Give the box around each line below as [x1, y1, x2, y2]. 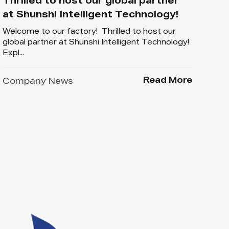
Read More [143, 77, 192, 85]
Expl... [2, 50, 24, 57]
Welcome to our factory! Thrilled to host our [2, 28, 176, 36]
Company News [2, 78, 73, 86]
